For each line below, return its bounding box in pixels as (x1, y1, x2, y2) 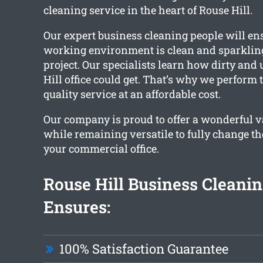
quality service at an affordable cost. (43, 87, 221, 102)
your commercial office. (43, 141, 159, 156)
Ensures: (43, 196, 110, 218)
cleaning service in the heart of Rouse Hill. (43, 3, 252, 18)
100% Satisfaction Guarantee (59, 240, 228, 258)
